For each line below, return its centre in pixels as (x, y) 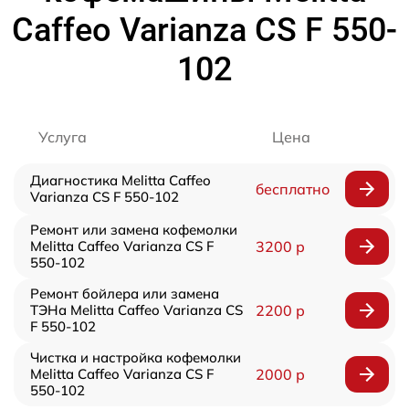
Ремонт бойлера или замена (125, 294)
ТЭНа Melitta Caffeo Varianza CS (136, 310)
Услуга (63, 137)
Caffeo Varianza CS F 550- (204, 30)
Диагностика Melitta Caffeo (121, 180)
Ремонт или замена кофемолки (134, 230)
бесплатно (292, 189)
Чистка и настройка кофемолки (136, 357)
